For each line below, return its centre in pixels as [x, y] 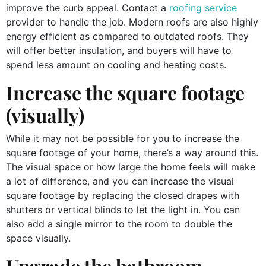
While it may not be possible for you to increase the [123, 138]
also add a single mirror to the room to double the [119, 224]
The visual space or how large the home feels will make [131, 167]
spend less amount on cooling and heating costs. [118, 64]
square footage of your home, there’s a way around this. [132, 152]
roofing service [203, 7]
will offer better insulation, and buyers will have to [119, 50]
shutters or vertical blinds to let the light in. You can [123, 209]
